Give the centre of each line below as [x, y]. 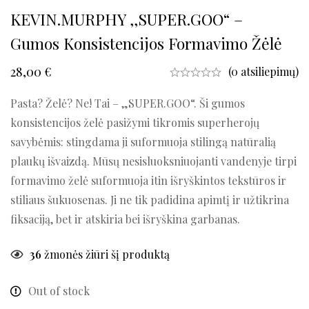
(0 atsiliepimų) [263, 72]
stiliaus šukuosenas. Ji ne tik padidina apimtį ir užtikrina [150, 200]
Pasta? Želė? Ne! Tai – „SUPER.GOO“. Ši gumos [128, 103]
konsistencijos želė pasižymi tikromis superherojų [135, 123]
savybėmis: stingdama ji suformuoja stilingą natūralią [143, 142]
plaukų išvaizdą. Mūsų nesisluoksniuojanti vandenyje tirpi [153, 161]
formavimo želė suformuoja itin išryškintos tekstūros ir [148, 181]
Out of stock [59, 291]
